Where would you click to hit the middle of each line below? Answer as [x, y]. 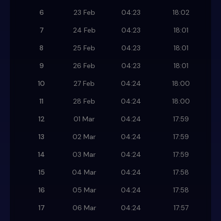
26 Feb [84, 66]
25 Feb [84, 48]
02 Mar [84, 137]
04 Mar [84, 172]
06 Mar [84, 208]
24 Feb [84, 30]
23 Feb [84, 13]
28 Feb [84, 101]
